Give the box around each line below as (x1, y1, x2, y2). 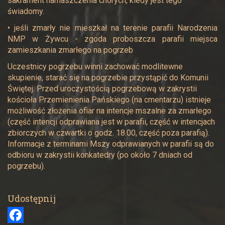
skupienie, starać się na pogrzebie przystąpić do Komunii (8, 73, 208, 82)
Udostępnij (8, 192, 56, 204)
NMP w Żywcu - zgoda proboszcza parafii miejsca (8, 34, 217, 44)
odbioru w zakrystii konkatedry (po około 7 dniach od (8, 150, 192, 160)
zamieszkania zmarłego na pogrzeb (8, 45, 133, 55)
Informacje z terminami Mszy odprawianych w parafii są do (8, 139, 214, 149)
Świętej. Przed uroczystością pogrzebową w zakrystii (8, 84, 197, 93)
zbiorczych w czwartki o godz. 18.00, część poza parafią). (8, 128, 209, 138)
